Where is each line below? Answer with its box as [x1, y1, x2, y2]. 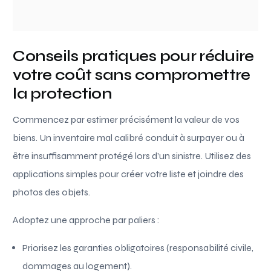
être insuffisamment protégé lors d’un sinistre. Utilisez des [13, 149, 252, 162]
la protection [13, 83, 113, 103]
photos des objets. [13, 186, 91, 198]
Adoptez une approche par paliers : [13, 214, 160, 226]
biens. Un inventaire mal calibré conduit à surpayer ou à [13, 131, 245, 143]
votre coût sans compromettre [13, 65, 250, 84]
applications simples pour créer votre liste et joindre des [13, 168, 244, 180]
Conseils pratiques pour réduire [13, 46, 254, 65]
